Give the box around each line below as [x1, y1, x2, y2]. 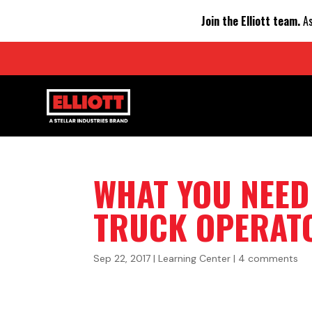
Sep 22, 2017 [93, 251, 151, 265]
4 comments [238, 251, 299, 265]
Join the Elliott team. [201, 12, 300, 29]
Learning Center [158, 251, 231, 265]
